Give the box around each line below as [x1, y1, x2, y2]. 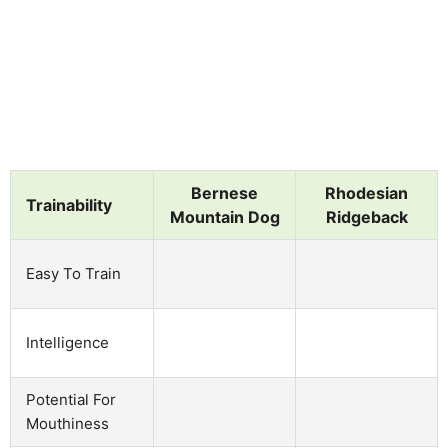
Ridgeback [325, 206, 408, 227]
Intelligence [26, 332, 109, 352]
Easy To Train [26, 263, 121, 283]
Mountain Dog [169, 206, 280, 227]
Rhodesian [325, 182, 408, 203]
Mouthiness [26, 413, 109, 433]
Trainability [26, 194, 112, 215]
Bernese [191, 182, 258, 203]
